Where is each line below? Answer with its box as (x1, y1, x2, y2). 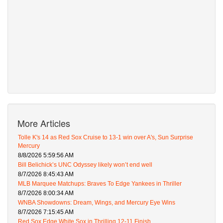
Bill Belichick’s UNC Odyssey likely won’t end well (18, 161, 152, 168)
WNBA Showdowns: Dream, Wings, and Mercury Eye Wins (18, 199, 175, 206)
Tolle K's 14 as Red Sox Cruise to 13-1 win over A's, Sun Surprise (18, 133, 193, 141)
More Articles (17, 116, 70, 129)
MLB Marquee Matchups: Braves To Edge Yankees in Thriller (18, 180, 182, 187)
